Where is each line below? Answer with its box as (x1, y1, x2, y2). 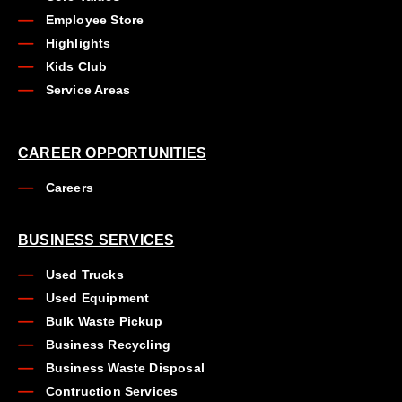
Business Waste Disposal (45, 361, 205, 375)
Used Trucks (45, 267, 124, 282)
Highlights (45, 36, 111, 50)
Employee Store (45, 13, 144, 27)
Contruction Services (45, 384, 179, 398)
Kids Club (45, 59, 108, 74)
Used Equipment (45, 291, 150, 305)
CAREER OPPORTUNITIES (18, 145, 206, 161)
